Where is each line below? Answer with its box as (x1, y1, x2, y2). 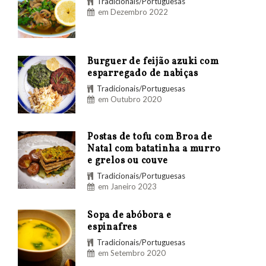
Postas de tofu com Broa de (87, 131, 213, 144)
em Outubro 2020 (98, 94, 161, 104)
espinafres (87, 221, 138, 235)
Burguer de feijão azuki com (87, 55, 219, 69)
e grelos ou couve (87, 154, 168, 168)
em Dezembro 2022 (98, 7, 168, 17)
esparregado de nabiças (87, 67, 198, 81)
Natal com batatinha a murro (87, 142, 221, 156)
